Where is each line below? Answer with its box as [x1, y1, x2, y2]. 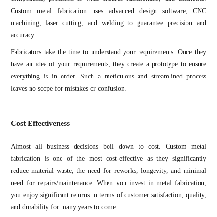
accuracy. [11, 31, 38, 39]
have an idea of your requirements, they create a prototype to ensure [11, 61, 206, 68]
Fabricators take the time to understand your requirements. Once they [11, 48, 206, 56]
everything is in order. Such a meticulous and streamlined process [11, 73, 206, 80]
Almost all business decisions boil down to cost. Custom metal [11, 142, 206, 150]
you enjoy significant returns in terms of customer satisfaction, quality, [11, 191, 206, 199]
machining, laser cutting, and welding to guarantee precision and [11, 19, 206, 27]
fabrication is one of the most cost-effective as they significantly [11, 155, 206, 162]
